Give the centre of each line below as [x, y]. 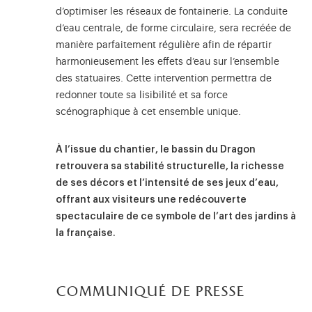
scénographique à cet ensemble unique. [148, 112]
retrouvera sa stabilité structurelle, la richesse [170, 167]
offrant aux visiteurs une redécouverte [151, 200]
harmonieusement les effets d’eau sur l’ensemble [167, 62]
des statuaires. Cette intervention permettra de [164, 79]
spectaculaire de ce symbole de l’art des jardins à [176, 217]
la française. [86, 234]
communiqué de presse [150, 292]
